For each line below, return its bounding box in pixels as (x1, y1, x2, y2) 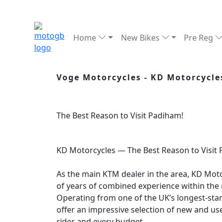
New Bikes (120, 32, 162, 43)
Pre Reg (184, 32, 216, 43)
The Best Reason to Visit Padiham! (56, 110, 183, 121)
